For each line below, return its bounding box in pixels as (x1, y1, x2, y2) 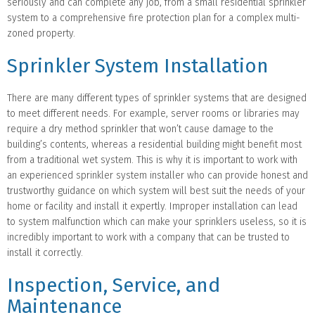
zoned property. (7, 27, 75, 39)
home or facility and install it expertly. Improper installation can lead (7, 200, 297, 212)
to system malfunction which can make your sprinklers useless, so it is (7, 215, 307, 228)
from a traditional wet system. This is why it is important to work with (7, 153, 297, 166)
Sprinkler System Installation (7, 53, 269, 77)
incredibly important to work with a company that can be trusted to (7, 231, 290, 243)
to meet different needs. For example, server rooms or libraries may (7, 107, 300, 120)
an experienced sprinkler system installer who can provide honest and (7, 169, 308, 181)
